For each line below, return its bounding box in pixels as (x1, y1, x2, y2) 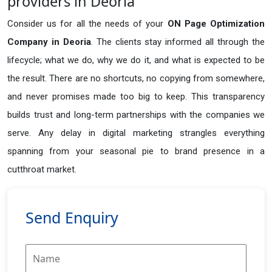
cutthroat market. (7, 164, 76, 175)
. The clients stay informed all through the (90, 36, 265, 48)
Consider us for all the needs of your (7, 18, 168, 30)
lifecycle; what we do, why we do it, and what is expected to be (7, 55, 265, 66)
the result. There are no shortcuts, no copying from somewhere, (7, 73, 265, 84)
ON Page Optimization (167, 18, 265, 30)
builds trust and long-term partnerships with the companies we (7, 109, 265, 121)
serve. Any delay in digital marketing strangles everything (7, 127, 265, 139)
